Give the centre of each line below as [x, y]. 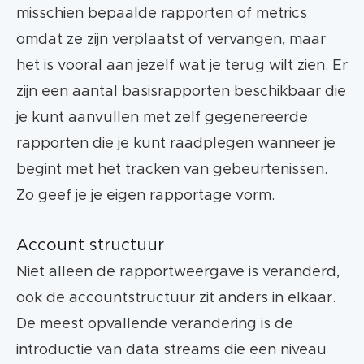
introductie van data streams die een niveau [171, 351]
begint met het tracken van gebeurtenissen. [172, 170]
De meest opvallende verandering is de [155, 325]
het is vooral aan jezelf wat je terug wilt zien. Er [182, 66]
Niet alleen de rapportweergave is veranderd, [178, 273]
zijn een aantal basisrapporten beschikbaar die [181, 92]
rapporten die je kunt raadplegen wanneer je [176, 144]
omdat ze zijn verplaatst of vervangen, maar [171, 40]
